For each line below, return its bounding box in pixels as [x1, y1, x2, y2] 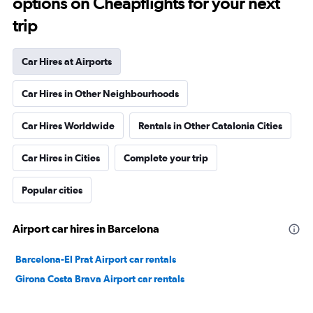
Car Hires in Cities [22, 152, 100, 163]
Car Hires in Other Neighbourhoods [22, 88, 179, 99]
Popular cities [22, 184, 82, 196]
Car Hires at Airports [22, 56, 112, 67]
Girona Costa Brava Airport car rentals [15, 273, 184, 284]
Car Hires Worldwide [22, 120, 115, 131]
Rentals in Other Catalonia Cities [138, 120, 282, 131]
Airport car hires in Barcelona [13, 222, 159, 235]
